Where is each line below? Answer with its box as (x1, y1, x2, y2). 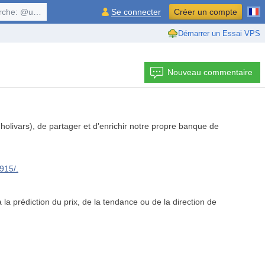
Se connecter (111, 7, 161, 17)
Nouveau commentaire (167, 67, 253, 77)
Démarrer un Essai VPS (178, 28, 260, 38)
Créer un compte (174, 7, 237, 17)
